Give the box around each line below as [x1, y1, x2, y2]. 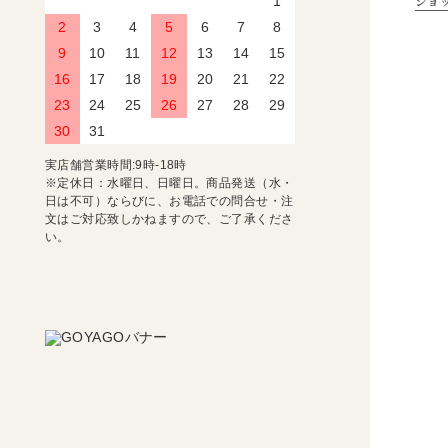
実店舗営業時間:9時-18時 [45, 158, 187, 172]
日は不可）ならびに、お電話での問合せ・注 [45, 194, 294, 208]
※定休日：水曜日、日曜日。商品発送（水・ [45, 176, 294, 190]
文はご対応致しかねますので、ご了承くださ [45, 212, 294, 226]
